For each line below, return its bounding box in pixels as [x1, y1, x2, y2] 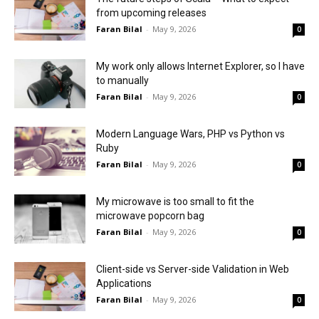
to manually [96, 75, 149, 86]
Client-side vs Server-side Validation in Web [96, 263, 289, 275]
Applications [96, 278, 152, 289]
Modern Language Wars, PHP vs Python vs [96, 128, 285, 140]
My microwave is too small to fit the [96, 196, 254, 207]
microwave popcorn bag [96, 210, 204, 221]
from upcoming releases [96, 7, 206, 19]
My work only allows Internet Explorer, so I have [96, 61, 305, 72]
